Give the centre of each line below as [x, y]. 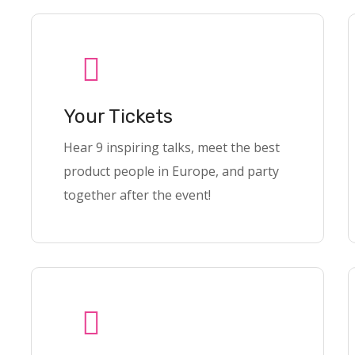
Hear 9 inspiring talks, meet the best [172, 147]
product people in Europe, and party [171, 171]
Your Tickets [118, 116]
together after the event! [137, 195]
